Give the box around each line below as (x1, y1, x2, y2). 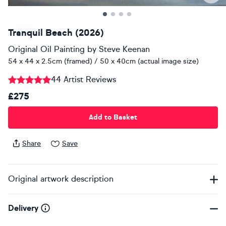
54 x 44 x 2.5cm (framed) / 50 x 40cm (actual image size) (8, 56, 199, 66)
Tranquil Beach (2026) (8, 27, 104, 38)
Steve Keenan (99, 44, 150, 54)
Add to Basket (89, 113, 137, 122)
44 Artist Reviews (51, 74, 116, 84)
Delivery (8, 203, 38, 213)
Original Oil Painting (8, 44, 85, 54)
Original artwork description (8, 174, 114, 184)
